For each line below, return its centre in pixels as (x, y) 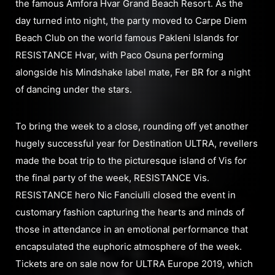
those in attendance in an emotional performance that (132, 229)
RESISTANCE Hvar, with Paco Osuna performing (119, 55)
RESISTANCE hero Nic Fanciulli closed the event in (126, 195)
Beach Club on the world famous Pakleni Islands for (127, 37)
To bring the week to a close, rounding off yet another (132, 126)
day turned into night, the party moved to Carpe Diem (131, 20)
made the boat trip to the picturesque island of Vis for (131, 160)
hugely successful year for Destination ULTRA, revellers (137, 143)
